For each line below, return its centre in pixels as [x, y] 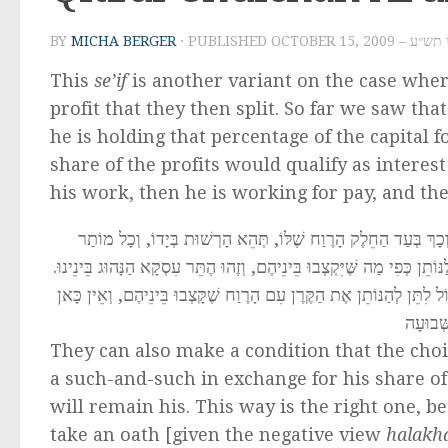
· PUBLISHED [225, 40]
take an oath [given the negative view [218, 434]
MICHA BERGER [123, 40]
